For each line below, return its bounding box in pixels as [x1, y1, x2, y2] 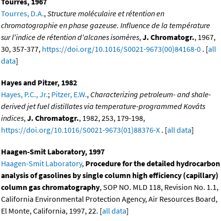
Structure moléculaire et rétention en [47, 8, 164, 18]
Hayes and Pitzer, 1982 [1, 77, 77, 87]
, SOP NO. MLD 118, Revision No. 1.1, [100, 182, 219, 192]
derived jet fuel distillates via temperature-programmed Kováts [1, 101, 205, 111]
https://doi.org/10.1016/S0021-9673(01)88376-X [1, 124, 160, 135]
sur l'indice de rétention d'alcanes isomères [1, 32, 139, 42]
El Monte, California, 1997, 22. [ [1, 205, 102, 216]
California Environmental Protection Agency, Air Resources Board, [1, 193, 218, 204]
